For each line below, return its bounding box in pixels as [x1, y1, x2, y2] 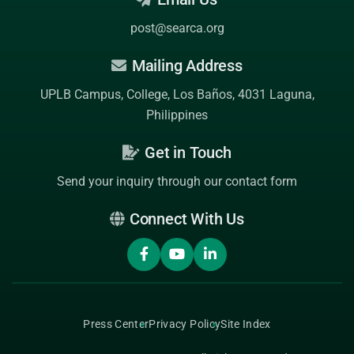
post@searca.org [130, 21, 224, 36]
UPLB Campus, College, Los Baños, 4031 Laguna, [40, 87, 314, 102]
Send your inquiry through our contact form [57, 174, 297, 189]
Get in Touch [141, 143, 232, 162]
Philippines [146, 107, 208, 122]
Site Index [220, 318, 271, 330]
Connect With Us [126, 209, 244, 228]
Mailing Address [128, 56, 243, 75]
